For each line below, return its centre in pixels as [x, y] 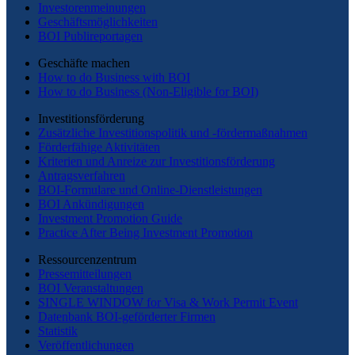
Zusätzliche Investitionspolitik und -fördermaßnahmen [173, 132]
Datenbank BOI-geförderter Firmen [127, 316]
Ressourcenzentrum [87, 259]
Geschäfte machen [84, 63]
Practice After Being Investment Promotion [145, 232]
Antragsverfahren [82, 175]
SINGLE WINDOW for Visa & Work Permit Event [168, 302]
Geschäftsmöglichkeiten [98, 21]
